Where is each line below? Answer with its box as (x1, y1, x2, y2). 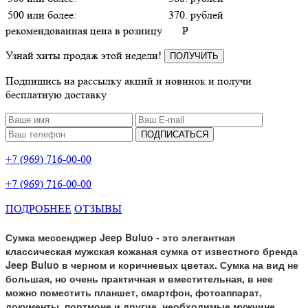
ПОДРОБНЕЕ (5, 201, 71, 215)
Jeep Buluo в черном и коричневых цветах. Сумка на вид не (5, 258, 298, 272)
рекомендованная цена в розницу (5, 23, 162, 37)
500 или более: (8, 8, 76, 21)
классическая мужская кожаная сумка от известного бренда (5, 244, 298, 258)
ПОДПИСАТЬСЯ (141, 129, 208, 140)
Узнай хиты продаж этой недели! (5, 48, 164, 62)
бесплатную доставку (5, 87, 107, 101)
